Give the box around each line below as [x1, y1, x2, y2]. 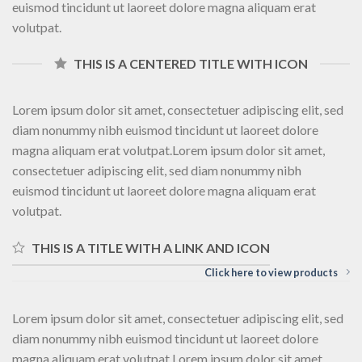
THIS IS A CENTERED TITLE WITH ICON [74, 56, 308, 72]
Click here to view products [204, 265, 338, 279]
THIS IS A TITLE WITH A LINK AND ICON [32, 240, 270, 256]
